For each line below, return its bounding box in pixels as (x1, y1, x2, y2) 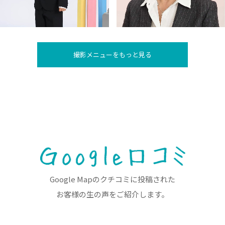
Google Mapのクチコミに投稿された (50, 173, 175, 184)
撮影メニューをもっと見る (73, 50, 152, 60)
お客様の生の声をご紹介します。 (56, 188, 169, 199)
